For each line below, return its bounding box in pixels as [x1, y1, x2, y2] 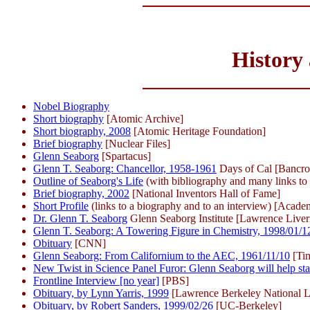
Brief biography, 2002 [33, 187, 129, 199]
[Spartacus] [99, 149, 151, 162]
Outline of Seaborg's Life [33, 174, 143, 187]
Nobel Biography [33, 100, 109, 112]
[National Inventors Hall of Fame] [129, 187, 280, 199]
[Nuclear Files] [102, 137, 170, 149]
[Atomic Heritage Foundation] [131, 125, 266, 137]
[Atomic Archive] [104, 112, 183, 125]
